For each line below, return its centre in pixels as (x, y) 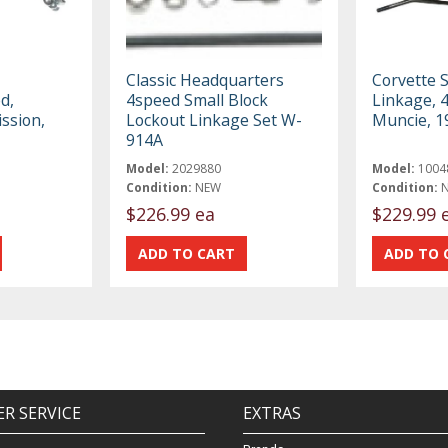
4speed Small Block (197, 99)
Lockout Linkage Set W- (214, 119)
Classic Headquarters (205, 79)
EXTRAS (271, 413)
